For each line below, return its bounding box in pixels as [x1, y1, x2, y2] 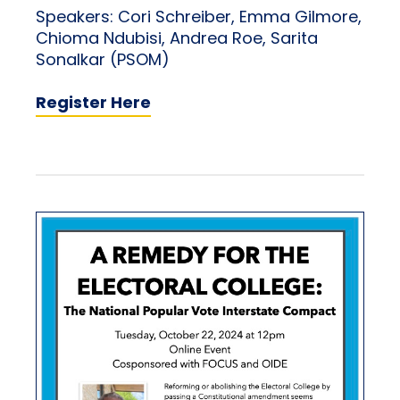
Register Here [36, 96, 151, 113]
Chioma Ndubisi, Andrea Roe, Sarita [36, 31, 318, 49]
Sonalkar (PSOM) [36, 53, 170, 71]
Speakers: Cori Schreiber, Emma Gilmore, [36, 10, 362, 28]
